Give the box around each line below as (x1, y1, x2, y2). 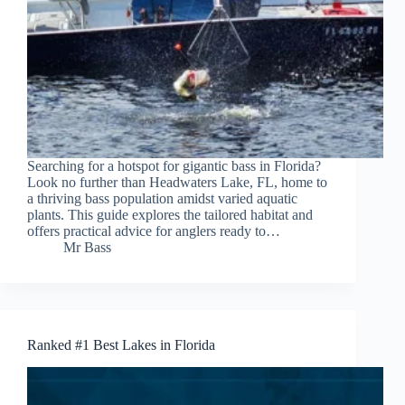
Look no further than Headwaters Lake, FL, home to (27, 174, 327, 191)
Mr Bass (63, 240, 111, 256)
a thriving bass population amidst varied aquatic (27, 191, 297, 207)
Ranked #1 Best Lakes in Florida (27, 337, 215, 353)
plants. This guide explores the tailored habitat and (27, 207, 313, 223)
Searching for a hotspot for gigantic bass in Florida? (27, 158, 321, 174)
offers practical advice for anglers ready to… (27, 223, 280, 240)
